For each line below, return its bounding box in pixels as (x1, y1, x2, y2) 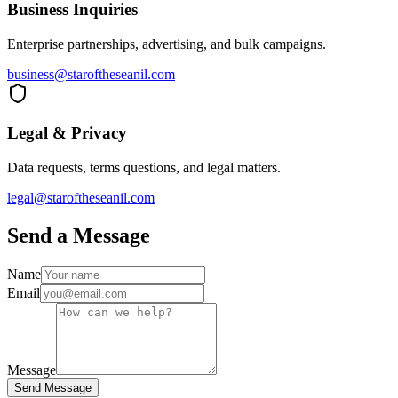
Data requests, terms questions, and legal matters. (7, 160, 281, 176)
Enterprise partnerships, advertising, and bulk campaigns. (7, 36, 326, 52)
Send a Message (7, 224, 150, 248)
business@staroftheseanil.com (7, 66, 175, 82)
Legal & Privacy (7, 123, 127, 143)
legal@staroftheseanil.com (7, 190, 155, 206)
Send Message (14, 381, 92, 394)
